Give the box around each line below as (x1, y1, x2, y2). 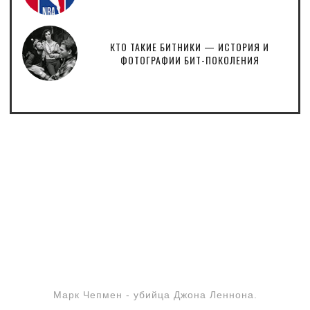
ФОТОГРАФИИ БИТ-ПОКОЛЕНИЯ (120, 52, 259, 67)
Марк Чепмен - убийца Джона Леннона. (53, 289, 257, 300)
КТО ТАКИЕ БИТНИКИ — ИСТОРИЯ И (110, 39, 269, 54)
